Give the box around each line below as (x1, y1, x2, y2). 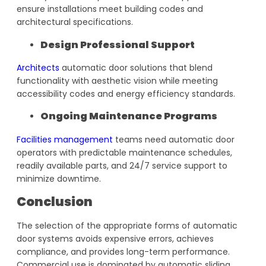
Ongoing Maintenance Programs (40, 109, 217, 123)
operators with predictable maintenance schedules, (17, 146, 232, 159)
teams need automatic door (113, 133, 235, 145)
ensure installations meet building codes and (17, 3, 203, 15)
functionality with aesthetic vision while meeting (17, 74, 218, 87)
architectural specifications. (17, 16, 133, 28)
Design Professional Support (40, 37, 195, 52)
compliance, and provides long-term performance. (17, 245, 230, 258)
